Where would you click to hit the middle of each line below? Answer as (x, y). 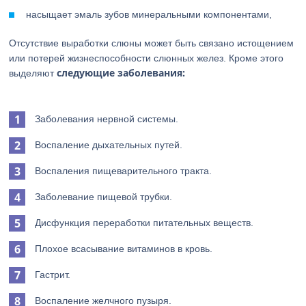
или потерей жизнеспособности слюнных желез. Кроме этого (147, 58)
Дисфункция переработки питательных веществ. (144, 223)
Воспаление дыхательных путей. (109, 145)
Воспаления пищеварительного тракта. (124, 171)
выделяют (33, 73)
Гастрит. (53, 275)
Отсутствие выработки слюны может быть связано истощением (152, 43)
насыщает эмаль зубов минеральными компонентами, (149, 14)
